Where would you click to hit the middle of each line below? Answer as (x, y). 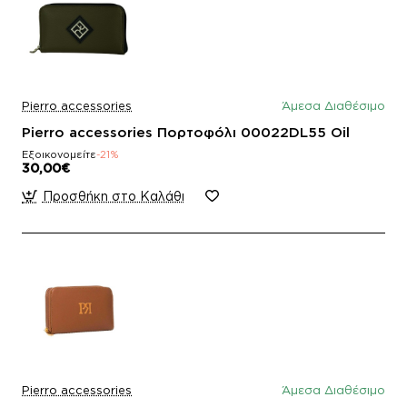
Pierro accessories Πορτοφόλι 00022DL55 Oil (186, 132)
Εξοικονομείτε (59, 154)
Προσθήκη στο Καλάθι (113, 195)
